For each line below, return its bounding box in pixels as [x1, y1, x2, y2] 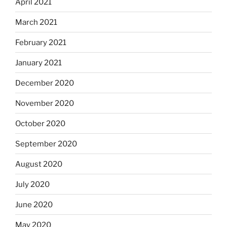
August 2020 [15, 159, 62, 169]
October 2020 [15, 119, 65, 128]
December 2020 [15, 78, 74, 88]
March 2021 [15, 17, 57, 27]
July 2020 [15, 179, 50, 189]
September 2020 [15, 139, 77, 148]
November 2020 [15, 98, 74, 108]
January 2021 [15, 58, 62, 67]
